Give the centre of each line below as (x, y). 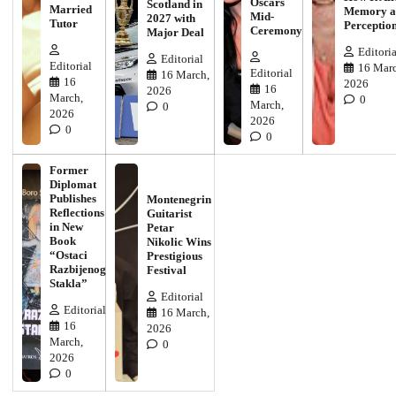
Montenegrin (179, 199)
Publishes (73, 198)
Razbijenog (78, 269)
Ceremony (276, 30)
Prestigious (174, 255)
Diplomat (73, 184)
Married (71, 9)
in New (66, 226)
